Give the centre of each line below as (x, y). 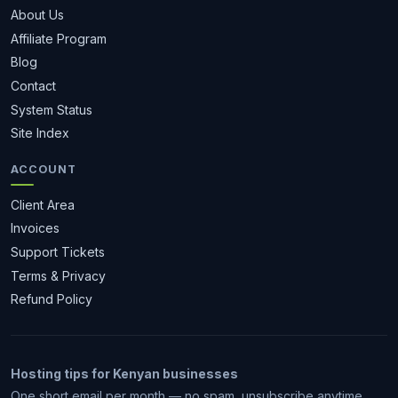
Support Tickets (58, 251)
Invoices (35, 228)
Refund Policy (52, 299)
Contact (33, 86)
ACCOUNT (44, 169)
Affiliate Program (59, 38)
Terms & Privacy (58, 275)
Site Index (40, 133)
